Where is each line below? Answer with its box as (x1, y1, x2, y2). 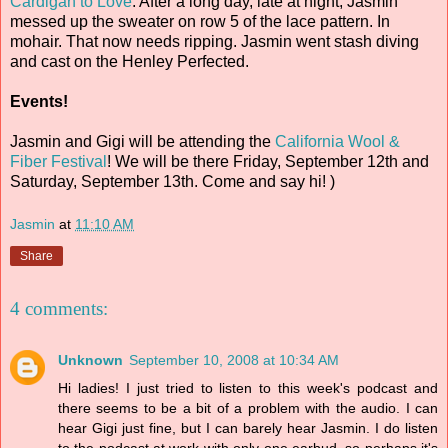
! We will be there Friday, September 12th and (107, 152, 429, 170)
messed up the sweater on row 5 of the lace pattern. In (10, 12, 390, 30)
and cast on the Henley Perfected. (10, 52, 249, 70)
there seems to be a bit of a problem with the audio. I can (58, 400, 438, 417)
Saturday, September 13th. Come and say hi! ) (10, 172, 335, 190)
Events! (10, 92, 68, 110)
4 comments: (10, 298, 108, 320)
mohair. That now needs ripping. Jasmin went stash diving (10, 32, 419, 50)
